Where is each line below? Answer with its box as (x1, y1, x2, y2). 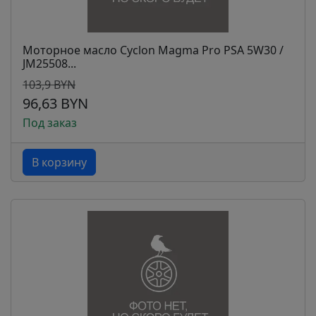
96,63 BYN (23, 94, 88, 113)
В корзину (32, 154, 87, 170)
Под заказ (23, 115, 77, 130)
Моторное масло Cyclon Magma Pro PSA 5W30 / (23, 42, 284, 58)
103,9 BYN (23, 77, 75, 92)
